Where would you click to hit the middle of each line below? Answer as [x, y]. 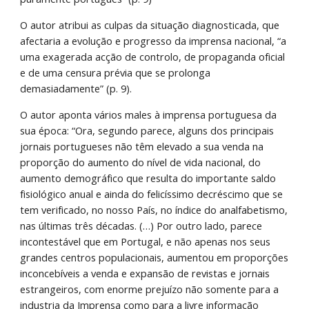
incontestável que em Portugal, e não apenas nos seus [146, 241]
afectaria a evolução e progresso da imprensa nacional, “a [153, 41]
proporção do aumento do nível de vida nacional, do [141, 162]
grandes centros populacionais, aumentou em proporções [154, 257]
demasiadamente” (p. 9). [76, 88]
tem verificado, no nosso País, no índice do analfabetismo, [154, 210]
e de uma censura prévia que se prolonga [116, 72]
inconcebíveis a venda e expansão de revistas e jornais [145, 273]
